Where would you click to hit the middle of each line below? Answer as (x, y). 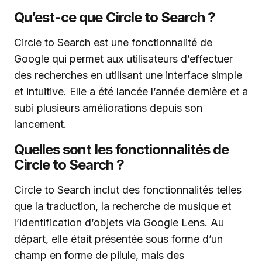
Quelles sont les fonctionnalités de (122, 149)
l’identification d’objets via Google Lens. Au (119, 223)
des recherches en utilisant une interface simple (128, 75)
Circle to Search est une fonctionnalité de (113, 42)
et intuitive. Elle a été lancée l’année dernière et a (131, 92)
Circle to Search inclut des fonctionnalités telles (128, 190)
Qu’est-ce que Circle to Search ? (115, 17)
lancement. (40, 124)
